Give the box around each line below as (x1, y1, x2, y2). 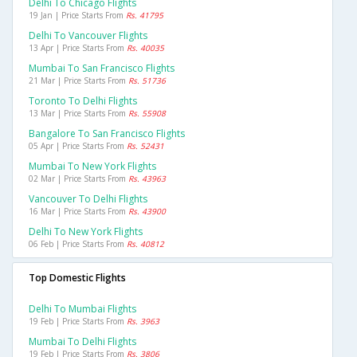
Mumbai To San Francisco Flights (29, 61, 175, 76)
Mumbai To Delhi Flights (29, 335, 136, 349)
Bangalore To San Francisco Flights (29, 127, 185, 141)
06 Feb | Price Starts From (29, 238, 127, 250)
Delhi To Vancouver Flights (29, 29, 147, 43)
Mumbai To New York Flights (29, 159, 156, 174)
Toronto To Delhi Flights (29, 94, 137, 108)
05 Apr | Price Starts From (29, 140, 127, 152)
